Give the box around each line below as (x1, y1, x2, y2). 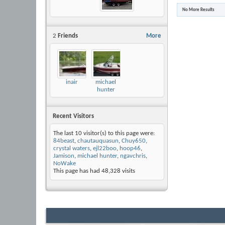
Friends (56, 33, 78, 39)
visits (121, 168, 135, 175)
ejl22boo (93, 145, 117, 152)
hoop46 (120, 145, 141, 152)
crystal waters (53, 145, 90, 152)
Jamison (53, 153, 74, 160)
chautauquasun (77, 138, 119, 145)
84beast (53, 138, 74, 145)
